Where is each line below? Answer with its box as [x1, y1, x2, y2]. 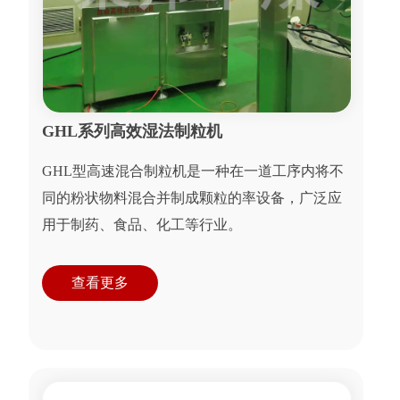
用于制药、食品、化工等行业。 [42, 217, 243, 233]
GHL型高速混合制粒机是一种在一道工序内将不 [42, 163, 345, 179]
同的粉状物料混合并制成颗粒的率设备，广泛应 [42, 190, 343, 206]
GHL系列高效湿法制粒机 [42, 122, 223, 141]
